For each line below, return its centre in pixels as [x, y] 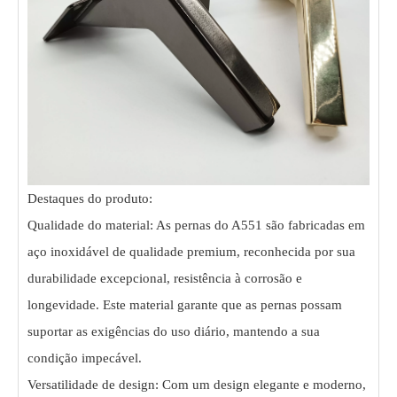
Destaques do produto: [90, 198]
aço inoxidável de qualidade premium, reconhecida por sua [191, 251]
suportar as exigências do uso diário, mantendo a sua [174, 331]
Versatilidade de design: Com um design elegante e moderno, [197, 384]
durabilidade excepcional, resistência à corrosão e [165, 278]
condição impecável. [85, 358]
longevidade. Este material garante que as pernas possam [185, 304]
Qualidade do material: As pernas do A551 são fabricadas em [196, 225]
